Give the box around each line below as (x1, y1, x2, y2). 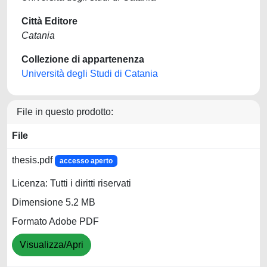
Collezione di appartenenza (21, 54, 144, 64)
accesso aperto (59, 157, 113, 165)
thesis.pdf (12, 155, 55, 165)
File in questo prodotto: (17, 107, 113, 117)
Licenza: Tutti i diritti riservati (12, 178, 131, 189)
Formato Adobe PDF (12, 216, 99, 227)
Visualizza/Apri (20, 240, 83, 250)
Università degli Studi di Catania (21, 69, 158, 79)
